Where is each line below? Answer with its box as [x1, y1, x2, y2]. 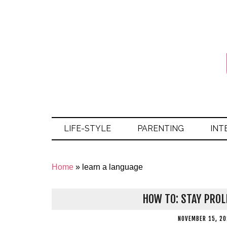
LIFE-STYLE [64, 124, 111, 133]
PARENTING [137, 124, 184, 133]
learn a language [82, 163, 143, 171]
